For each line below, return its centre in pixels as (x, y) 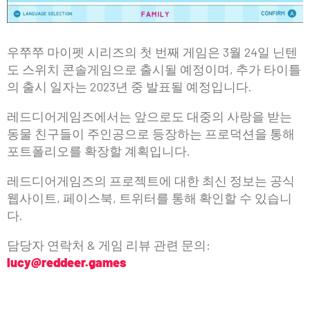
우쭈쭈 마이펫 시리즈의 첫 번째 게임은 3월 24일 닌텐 (152, 52)
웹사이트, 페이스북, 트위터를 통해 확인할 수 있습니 (149, 198)
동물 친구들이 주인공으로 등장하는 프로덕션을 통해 (151, 133)
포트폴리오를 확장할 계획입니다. (99, 151)
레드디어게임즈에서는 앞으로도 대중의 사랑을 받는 (149, 116)
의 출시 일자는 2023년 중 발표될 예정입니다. (129, 86)
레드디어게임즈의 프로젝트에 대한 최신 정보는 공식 (151, 180)
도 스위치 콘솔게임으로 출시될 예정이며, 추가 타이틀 (154, 69)
